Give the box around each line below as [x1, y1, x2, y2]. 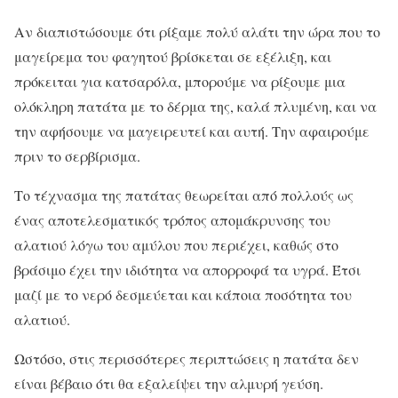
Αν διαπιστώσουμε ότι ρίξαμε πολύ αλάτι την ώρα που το [14, 22, 380, 42]
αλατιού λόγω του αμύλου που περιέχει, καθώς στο [14, 235, 338, 255]
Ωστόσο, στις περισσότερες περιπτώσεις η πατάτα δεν [14, 349, 359, 369]
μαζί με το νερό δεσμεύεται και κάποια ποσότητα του [14, 285, 352, 305]
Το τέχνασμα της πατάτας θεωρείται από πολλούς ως [14, 186, 354, 205]
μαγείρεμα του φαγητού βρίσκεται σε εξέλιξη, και [14, 47, 331, 67]
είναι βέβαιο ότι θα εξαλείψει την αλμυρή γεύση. [14, 374, 323, 394]
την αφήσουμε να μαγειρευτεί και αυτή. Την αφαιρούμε [14, 122, 370, 141]
